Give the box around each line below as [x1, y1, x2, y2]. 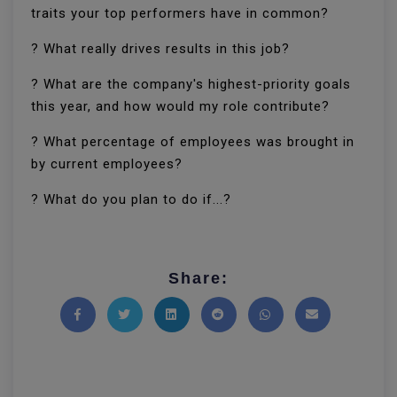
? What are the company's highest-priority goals [31, 76, 351, 92]
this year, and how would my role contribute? [31, 98, 330, 114]
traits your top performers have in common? [31, 5, 329, 21]
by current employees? [31, 156, 183, 172]
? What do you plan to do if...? [31, 191, 231, 207]
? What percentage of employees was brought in [31, 134, 354, 150]
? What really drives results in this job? [31, 41, 290, 57]
